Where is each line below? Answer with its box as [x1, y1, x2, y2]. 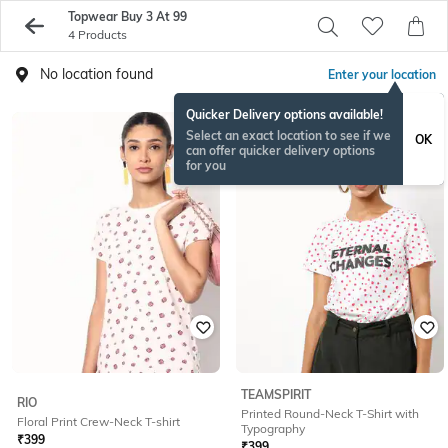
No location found [40, 65, 153, 83]
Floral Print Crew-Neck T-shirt [17, 413, 180, 429]
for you [186, 158, 226, 173]
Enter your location [328, 67, 436, 82]
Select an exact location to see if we [186, 128, 391, 143]
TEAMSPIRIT [241, 387, 311, 403]
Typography [241, 421, 305, 437]
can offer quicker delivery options [186, 143, 375, 158]
